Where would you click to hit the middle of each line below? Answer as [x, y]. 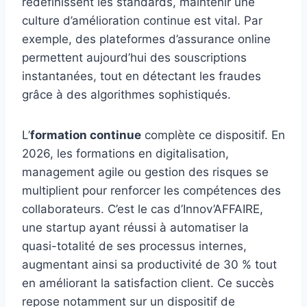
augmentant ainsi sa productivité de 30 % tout [149, 265]
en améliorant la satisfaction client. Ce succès [148, 283]
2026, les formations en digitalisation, [125, 154]
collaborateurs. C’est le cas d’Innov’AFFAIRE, [143, 209]
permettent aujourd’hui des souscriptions [134, 58]
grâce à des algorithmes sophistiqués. [126, 95]
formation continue [86, 135]
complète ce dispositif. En [213, 135]
